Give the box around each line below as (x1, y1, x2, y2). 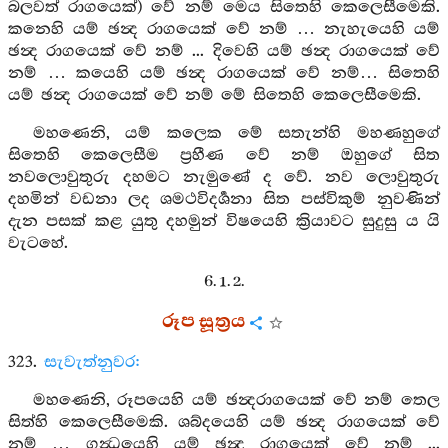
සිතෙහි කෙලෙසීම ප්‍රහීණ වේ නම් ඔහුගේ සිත (8, 146, 440, 165)
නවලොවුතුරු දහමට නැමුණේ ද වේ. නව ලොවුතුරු (8, 168, 440, 187)
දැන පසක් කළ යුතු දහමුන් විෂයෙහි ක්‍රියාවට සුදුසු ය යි (8, 212, 440, 231)
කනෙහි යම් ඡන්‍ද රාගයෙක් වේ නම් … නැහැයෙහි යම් (8, 20, 440, 39)
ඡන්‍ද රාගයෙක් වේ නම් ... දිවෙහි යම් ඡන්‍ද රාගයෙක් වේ (8, 42, 440, 61)
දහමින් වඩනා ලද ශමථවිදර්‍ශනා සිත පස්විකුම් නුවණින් (8, 190, 440, 209)
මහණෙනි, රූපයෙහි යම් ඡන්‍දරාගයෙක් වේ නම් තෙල (32, 391, 440, 410)
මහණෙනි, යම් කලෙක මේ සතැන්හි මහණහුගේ (32, 124, 440, 143)
